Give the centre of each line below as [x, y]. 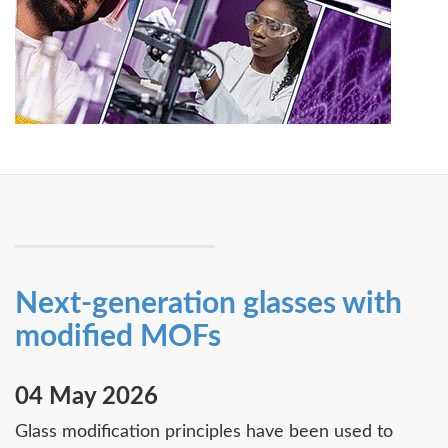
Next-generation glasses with [208, 303]
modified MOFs [118, 336]
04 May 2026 [86, 396]
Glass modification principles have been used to [204, 431]
